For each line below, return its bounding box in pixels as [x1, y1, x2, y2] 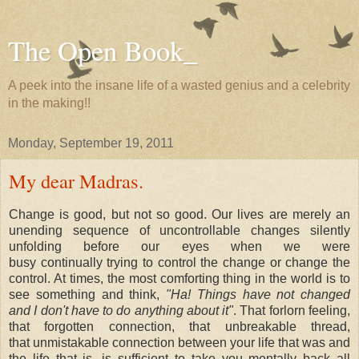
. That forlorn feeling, [233, 303, 351, 317]
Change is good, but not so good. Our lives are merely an [9, 207, 350, 221]
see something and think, [9, 287, 166, 301]
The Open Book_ [8, 32, 197, 69]
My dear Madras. [9, 167, 143, 194]
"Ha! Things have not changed [166, 287, 350, 301]
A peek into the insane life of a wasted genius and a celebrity [8, 79, 350, 92]
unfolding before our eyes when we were [9, 239, 350, 253]
